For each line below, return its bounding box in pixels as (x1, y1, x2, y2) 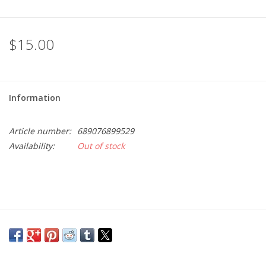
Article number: (9, 125, 71, 137)
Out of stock (77, 140, 125, 152)
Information (9, 92, 61, 104)
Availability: (9, 140, 55, 152)
